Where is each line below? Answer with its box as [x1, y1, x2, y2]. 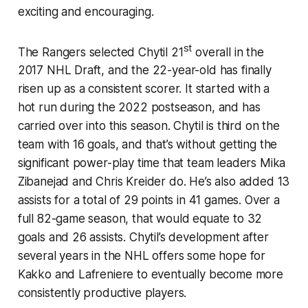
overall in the [192, 45, 264, 59]
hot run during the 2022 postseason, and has [17, 100, 261, 115]
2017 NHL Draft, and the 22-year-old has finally [17, 63, 272, 78]
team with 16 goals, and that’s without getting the [17, 137, 278, 152]
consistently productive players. [17, 286, 187, 300]
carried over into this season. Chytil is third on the [17, 119, 280, 133]
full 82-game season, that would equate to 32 [17, 212, 263, 226]
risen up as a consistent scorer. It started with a [17, 82, 270, 96]
